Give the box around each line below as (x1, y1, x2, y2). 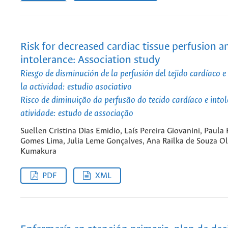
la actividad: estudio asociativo (20, 81, 132, 92)
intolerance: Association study (20, 54, 160, 66)
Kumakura (20, 147, 56, 156)
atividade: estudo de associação (20, 108, 133, 119)
